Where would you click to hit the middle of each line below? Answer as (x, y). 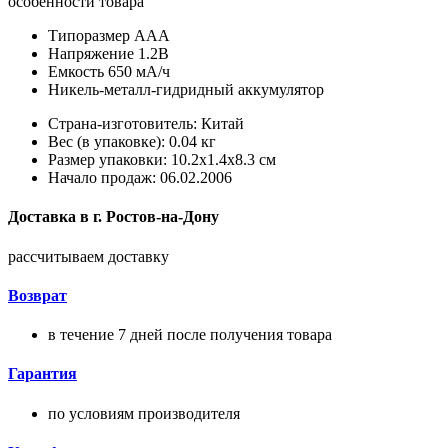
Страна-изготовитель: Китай (146, 124)
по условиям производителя (144, 413)
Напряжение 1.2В (108, 54)
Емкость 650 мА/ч (109, 72)
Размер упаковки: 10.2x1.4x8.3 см (162, 160)
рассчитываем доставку (88, 256)
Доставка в (48, 217)
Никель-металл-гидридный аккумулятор (186, 90)
